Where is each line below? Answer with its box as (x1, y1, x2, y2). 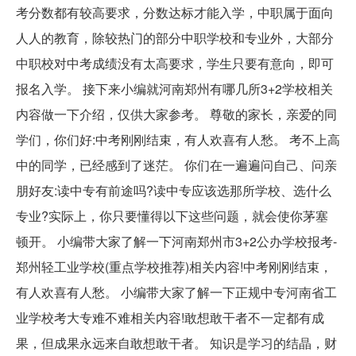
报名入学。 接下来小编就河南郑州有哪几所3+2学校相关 (16, 79, 333, 98)
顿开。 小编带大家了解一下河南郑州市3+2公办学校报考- (16, 231, 337, 250)
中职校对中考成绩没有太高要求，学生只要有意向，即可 (16, 53, 334, 72)
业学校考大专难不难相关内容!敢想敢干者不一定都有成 (16, 308, 324, 327)
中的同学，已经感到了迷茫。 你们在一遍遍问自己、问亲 (16, 155, 337, 174)
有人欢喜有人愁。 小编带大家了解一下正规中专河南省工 (16, 282, 337, 301)
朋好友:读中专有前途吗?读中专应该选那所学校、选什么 (16, 180, 331, 199)
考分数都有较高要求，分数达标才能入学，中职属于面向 (16, 2, 334, 21)
